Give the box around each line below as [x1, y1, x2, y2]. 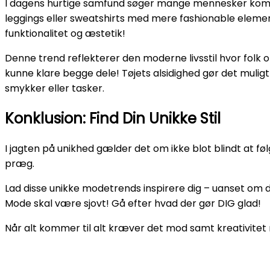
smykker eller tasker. [5, 81, 104, 96]
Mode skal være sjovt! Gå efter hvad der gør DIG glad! [5, 196, 261, 211]
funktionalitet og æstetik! [5, 27, 125, 41]
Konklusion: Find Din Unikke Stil [5, 108, 221, 129]
